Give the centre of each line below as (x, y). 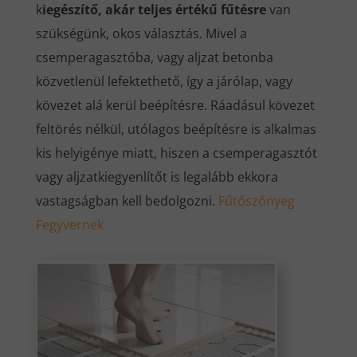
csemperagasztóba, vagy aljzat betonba (154, 58)
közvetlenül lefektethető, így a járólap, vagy (164, 82)
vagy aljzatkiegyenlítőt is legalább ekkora (157, 177)
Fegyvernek (69, 225)
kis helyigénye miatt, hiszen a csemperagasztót (176, 153)
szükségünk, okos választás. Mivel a (141, 34)
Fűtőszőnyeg (256, 201)
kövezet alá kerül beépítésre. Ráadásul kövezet (175, 106)
